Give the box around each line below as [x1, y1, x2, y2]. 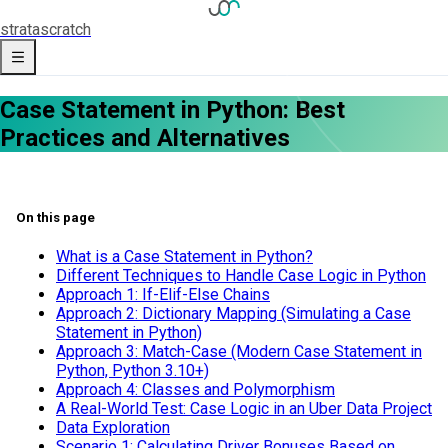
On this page [16, 209, 95, 225]
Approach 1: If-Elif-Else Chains [56, 285, 270, 305]
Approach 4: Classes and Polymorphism [56, 380, 335, 400]
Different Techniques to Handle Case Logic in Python [56, 266, 426, 286]
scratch [40, 20, 91, 39]
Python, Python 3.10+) [56, 361, 209, 381]
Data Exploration [56, 418, 170, 438]
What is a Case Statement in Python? [56, 247, 313, 267]
